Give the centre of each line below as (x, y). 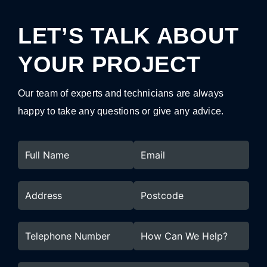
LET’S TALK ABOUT (128, 36)
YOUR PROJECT (109, 64)
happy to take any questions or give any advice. (121, 111)
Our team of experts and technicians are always (121, 93)
